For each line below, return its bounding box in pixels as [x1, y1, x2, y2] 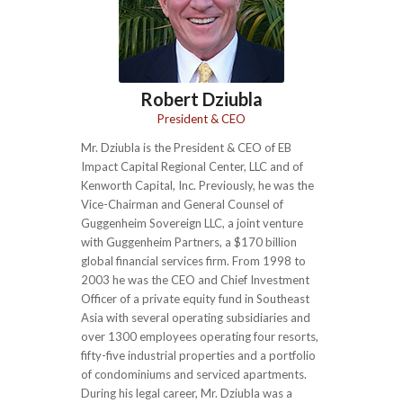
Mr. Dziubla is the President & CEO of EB [81, 140, 291, 156]
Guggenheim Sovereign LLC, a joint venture [81, 216, 303, 231]
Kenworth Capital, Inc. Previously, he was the [81, 178, 314, 193]
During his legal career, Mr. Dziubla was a [81, 386, 292, 401]
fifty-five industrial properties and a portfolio [81, 348, 316, 363]
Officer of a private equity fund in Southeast [81, 291, 309, 307]
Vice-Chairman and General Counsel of [81, 197, 283, 212]
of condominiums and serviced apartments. [81, 367, 307, 382]
